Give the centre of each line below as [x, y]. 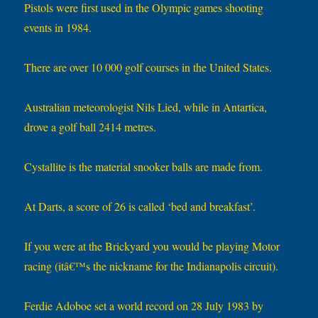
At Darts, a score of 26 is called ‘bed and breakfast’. [140, 207]
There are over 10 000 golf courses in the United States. [148, 67]
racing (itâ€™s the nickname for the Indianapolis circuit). [152, 266]
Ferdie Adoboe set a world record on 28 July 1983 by [144, 306]
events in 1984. [58, 28]
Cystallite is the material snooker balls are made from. [144, 167]
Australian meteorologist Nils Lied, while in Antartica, [146, 107]
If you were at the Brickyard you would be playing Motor [152, 246]
